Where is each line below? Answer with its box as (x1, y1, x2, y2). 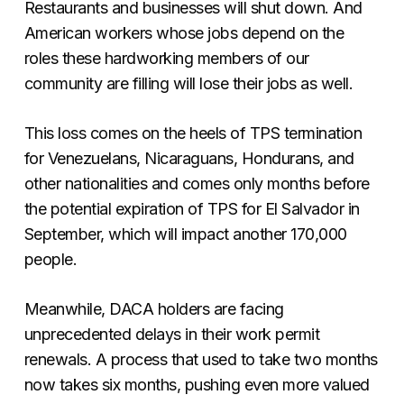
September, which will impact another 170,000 (23, 224, 347, 243)
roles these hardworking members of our (23, 48, 309, 68)
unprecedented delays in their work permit (23, 324, 320, 344)
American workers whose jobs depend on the (23, 23, 344, 42)
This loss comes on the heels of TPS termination (23, 123, 363, 142)
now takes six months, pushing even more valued (23, 374, 370, 394)
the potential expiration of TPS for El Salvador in (23, 198, 360, 218)
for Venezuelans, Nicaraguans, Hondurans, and (23, 148, 354, 168)
